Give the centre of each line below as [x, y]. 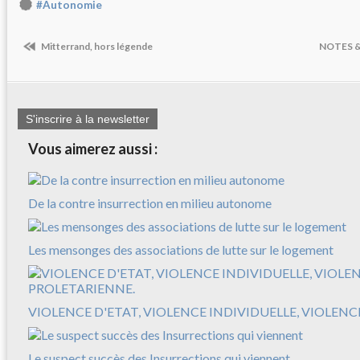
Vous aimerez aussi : [93, 149]
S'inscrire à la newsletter [88, 119]
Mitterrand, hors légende [96, 46]
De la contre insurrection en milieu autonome [150, 203]
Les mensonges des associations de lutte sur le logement [181, 250]
